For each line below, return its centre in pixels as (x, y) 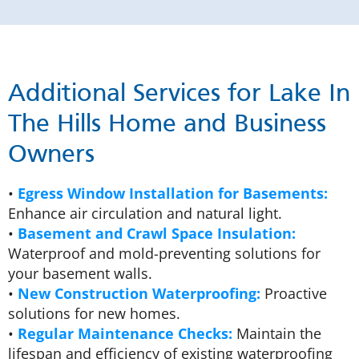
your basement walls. (80, 273)
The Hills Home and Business (167, 125)
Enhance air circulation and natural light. (145, 213)
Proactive (294, 293)
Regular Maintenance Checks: (125, 333)
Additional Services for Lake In (179, 94)
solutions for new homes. (94, 313)
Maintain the (277, 333)
